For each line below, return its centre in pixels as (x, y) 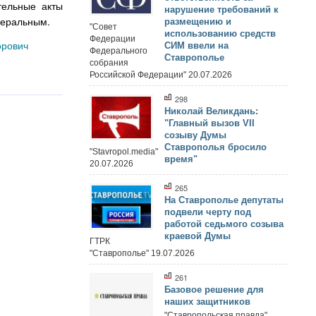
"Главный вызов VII (209, 123)
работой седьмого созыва (224, 224)
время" (181, 159)
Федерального (118, 50)
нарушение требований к (221, 10)
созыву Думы (195, 135)
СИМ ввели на (196, 45)
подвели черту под (208, 212)
